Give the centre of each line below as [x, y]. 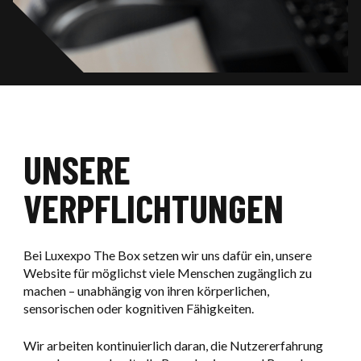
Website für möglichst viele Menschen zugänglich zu [167, 273]
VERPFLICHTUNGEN [153, 208]
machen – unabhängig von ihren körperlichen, [146, 291]
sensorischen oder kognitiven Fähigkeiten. [138, 309]
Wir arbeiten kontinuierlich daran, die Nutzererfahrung [173, 346]
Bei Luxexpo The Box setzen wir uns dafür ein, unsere [167, 255]
